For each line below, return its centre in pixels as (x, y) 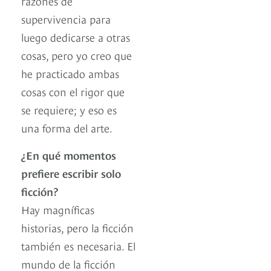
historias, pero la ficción (77, 227)
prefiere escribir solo (71, 173)
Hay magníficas (58, 209)
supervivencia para (66, 19)
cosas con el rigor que (73, 91)
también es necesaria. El (78, 246)
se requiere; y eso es (69, 109)
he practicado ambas (70, 73)
